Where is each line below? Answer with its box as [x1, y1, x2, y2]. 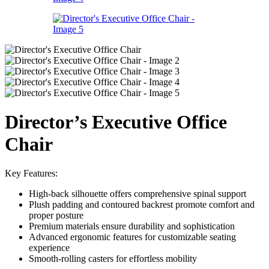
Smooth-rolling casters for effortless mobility [29, 253, 197, 264]
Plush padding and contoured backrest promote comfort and [29, 199, 255, 210]
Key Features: [5, 168, 58, 179]
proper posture [29, 210, 83, 221]
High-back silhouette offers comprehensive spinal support [29, 189, 246, 199]
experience [29, 243, 70, 253]
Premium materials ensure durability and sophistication [29, 221, 235, 232]
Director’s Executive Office [5, 110, 227, 133]
